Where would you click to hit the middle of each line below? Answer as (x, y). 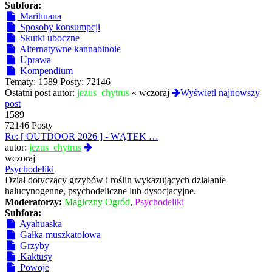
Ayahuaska (39, 224)
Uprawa (34, 60)
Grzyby (33, 246)
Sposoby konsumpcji (59, 27)
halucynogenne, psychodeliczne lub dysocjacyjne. (100, 191)
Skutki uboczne (48, 38)
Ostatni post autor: (41, 93)
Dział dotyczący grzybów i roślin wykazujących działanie (115, 180)
